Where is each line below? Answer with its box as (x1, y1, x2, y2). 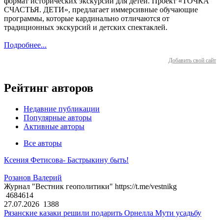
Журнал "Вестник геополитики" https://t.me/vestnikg (4, 182, 177, 191)
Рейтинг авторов (4, 82, 93, 95)
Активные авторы (24, 122, 84, 131)
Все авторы (24, 139, 62, 148)
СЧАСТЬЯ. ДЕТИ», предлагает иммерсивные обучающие (4, 5, 198, 14)
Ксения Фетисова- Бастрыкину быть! (4, 156, 129, 165)
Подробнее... (4, 41, 47, 50)
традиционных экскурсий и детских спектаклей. (4, 23, 167, 32)
